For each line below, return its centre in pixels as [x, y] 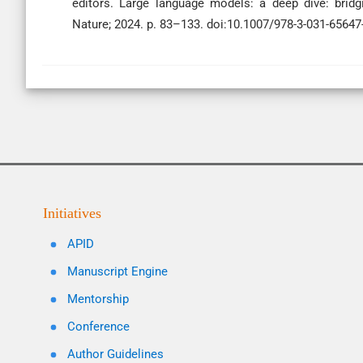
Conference [98, 327]
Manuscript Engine [117, 271]
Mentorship [98, 299]
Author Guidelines [115, 354]
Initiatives [72, 213]
